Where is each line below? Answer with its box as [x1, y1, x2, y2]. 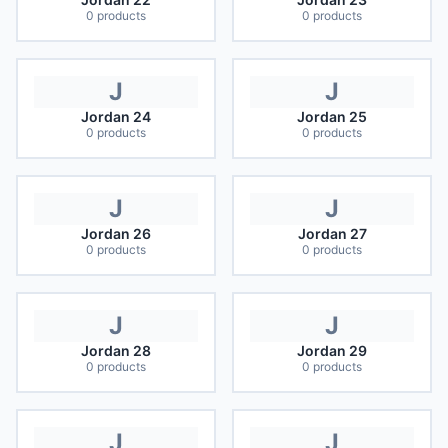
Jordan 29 [297, 342, 367, 359]
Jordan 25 [297, 108, 367, 125]
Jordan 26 [81, 225, 151, 242]
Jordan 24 [81, 108, 151, 125]
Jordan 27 [297, 225, 367, 242]
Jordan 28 [81, 342, 151, 359]
